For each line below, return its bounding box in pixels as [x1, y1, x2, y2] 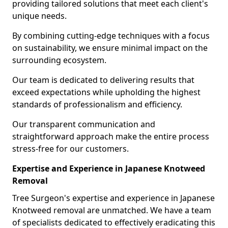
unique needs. [12, 10, 69, 21]
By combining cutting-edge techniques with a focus [12, 30, 210, 41]
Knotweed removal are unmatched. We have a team [12, 205, 211, 216]
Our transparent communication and [12, 119, 155, 130]
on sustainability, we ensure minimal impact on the [12, 42, 208, 53]
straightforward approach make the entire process [12, 131, 209, 142]
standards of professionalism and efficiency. [12, 99, 184, 110]
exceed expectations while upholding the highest [12, 87, 201, 98]
